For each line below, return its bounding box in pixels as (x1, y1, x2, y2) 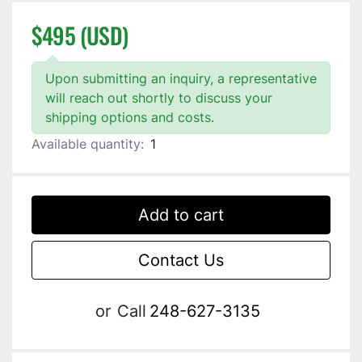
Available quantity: (32, 136, 144, 153)
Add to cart (138, 205, 224, 225)
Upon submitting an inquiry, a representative (45, 70, 317, 87)
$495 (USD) (32, 19, 128, 53)
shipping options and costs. (45, 109, 214, 126)
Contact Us (138, 250, 224, 271)
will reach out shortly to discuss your (45, 90, 272, 107)
